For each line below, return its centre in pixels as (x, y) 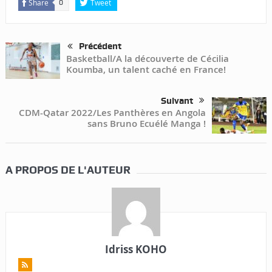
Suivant (177, 101)
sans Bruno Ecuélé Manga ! (147, 124)
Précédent (100, 46)
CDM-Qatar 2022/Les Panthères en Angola (113, 113)
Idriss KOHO (136, 250)
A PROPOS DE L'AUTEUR (68, 170)
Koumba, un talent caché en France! (146, 70)
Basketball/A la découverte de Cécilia (147, 59)
